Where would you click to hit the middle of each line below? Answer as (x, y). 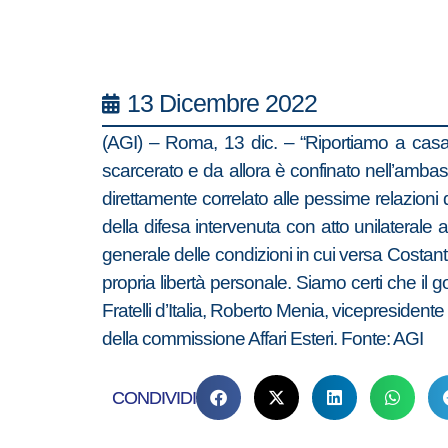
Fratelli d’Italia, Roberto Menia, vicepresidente (273, 310)
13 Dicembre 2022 (222, 103)
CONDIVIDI (154, 397)
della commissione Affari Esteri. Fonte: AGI (262, 338)
